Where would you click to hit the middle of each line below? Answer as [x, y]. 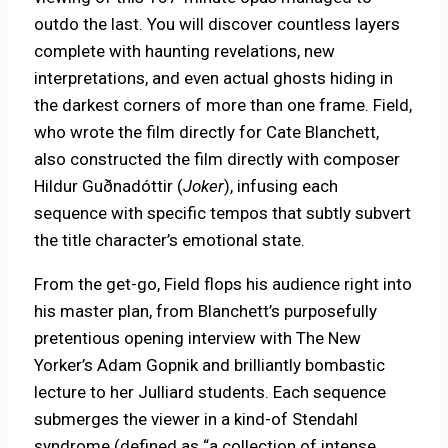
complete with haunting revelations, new [185, 51]
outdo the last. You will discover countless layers [217, 24]
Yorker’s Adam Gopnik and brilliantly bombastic [210, 365]
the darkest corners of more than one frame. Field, [223, 105]
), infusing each [281, 186]
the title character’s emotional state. [172, 240]
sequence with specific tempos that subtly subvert [223, 213]
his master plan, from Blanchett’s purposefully [206, 311]
